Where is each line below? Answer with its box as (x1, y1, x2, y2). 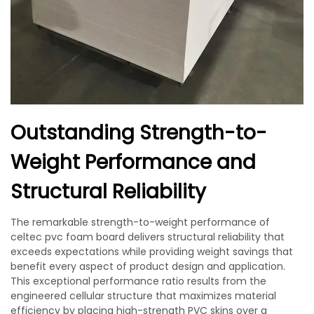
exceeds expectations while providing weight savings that (11, 245, 293, 259)
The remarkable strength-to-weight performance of (11, 215, 270, 229)
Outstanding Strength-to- (11, 119, 267, 146)
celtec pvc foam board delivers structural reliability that (11, 230, 285, 244)
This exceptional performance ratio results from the (11, 274, 266, 288)
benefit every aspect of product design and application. (11, 259, 285, 273)
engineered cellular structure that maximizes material (11, 289, 276, 303)
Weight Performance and (11, 149, 256, 176)
